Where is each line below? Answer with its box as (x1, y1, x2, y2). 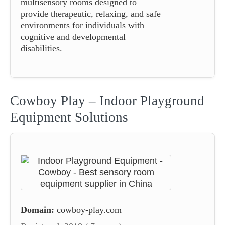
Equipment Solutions (10, 109, 128, 125)
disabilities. (21, 43, 62, 53)
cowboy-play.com (57, 204, 122, 215)
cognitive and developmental (21, 31, 126, 42)
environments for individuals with (21, 20, 144, 30)
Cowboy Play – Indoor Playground (10, 93, 204, 108)
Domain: (21, 204, 54, 215)
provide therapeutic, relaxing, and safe (21, 8, 161, 19)
